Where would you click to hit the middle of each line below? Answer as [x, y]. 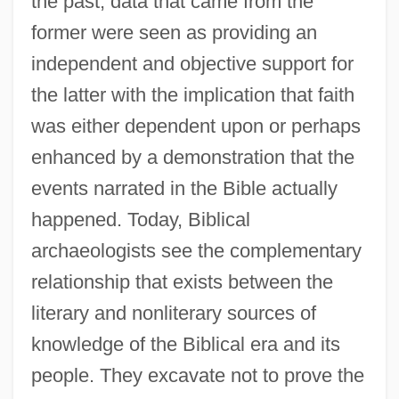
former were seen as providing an [174, 32]
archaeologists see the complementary [196, 250]
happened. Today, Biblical [140, 219]
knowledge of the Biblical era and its [185, 344]
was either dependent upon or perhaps [195, 126]
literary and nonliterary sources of [173, 313]
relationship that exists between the [182, 281]
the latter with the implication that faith [192, 94]
